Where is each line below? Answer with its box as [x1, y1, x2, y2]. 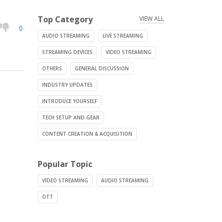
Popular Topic [38, 159, 92, 169]
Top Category [38, 14, 93, 25]
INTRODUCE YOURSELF [42, 98, 97, 105]
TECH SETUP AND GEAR [42, 114, 100, 121]
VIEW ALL [139, 14, 164, 23]
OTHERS [42, 65, 62, 72]
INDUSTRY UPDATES [42, 81, 93, 88]
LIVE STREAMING [103, 32, 143, 39]
